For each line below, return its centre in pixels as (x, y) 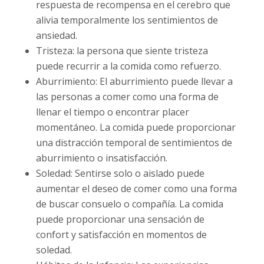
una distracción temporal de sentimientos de (134, 143)
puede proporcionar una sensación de (120, 220)
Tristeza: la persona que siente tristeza (122, 51)
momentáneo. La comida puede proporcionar (136, 128)
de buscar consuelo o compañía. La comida (129, 204)
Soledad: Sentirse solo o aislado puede (120, 174)
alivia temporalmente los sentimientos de (127, 20)
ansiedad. (56, 36)
